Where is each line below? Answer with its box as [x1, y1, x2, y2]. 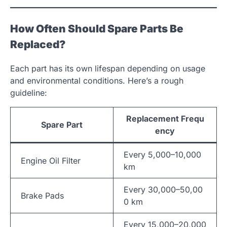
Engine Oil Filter [21, 156, 81, 166]
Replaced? [10, 37, 65, 51]
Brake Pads [21, 191, 64, 201]
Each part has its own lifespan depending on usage [10, 63, 205, 74]
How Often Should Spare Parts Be [10, 22, 183, 35]
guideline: [10, 88, 47, 98]
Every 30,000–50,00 [124, 184, 203, 195]
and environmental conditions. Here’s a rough [10, 75, 183, 86]
